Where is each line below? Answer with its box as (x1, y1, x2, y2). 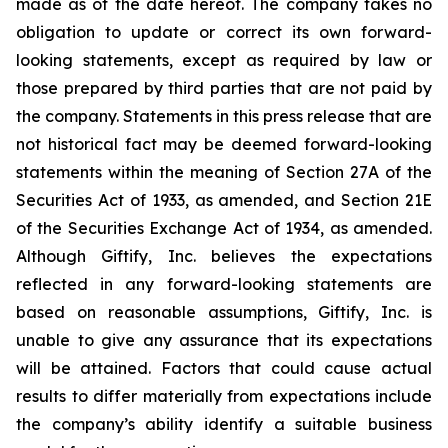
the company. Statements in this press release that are (16, 105, 432, 126)
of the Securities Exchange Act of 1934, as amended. (16, 217, 432, 238)
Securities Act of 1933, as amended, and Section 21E (16, 189, 432, 210)
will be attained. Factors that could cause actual (16, 357, 432, 378)
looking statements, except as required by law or (16, 49, 432, 70)
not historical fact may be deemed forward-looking (16, 133, 432, 154)
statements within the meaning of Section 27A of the (16, 161, 432, 182)
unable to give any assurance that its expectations (16, 329, 432, 350)
